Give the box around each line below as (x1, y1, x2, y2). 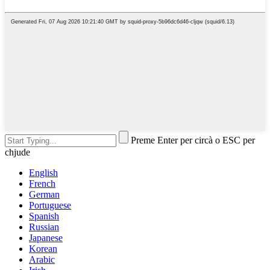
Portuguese (29, 199, 71, 210)
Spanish (29, 210, 59, 221)
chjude (5, 146, 30, 157)
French (29, 178, 55, 189)
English (29, 167, 58, 178)
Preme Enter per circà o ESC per (131, 134, 255, 145)
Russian (29, 221, 59, 232)
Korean (29, 243, 57, 254)
